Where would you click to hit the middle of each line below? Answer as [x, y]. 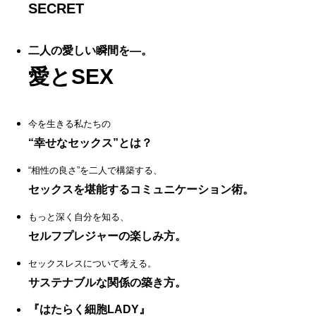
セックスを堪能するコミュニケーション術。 [141, 189]
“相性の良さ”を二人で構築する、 [95, 170]
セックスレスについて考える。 [92, 263]
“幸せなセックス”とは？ [90, 142]
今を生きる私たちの [69, 123]
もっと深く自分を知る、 [79, 217]
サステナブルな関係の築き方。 [107, 282]
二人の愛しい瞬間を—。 [90, 50]
